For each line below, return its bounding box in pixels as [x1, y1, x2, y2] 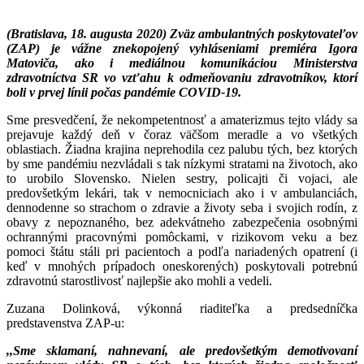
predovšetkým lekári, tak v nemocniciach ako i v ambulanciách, [6, 185, 357, 200]
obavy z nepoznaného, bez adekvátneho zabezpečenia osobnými [6, 214, 357, 229]
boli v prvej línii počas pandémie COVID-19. [6, 84, 241, 99]
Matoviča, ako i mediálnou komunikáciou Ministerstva [6, 55, 357, 70]
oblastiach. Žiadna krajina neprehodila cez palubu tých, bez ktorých [6, 141, 357, 156]
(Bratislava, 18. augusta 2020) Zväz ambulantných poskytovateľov [6, 26, 357, 41]
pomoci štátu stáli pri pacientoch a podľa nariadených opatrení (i [6, 244, 357, 258]
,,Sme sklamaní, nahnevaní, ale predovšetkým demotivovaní [6, 343, 357, 357]
